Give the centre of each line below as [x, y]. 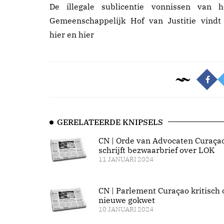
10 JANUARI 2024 [126, 209]
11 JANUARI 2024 [126, 159]
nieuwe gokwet [126, 200]
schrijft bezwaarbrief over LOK [156, 150]
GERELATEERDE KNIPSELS [110, 122]
